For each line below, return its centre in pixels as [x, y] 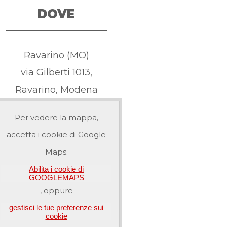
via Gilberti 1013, [56, 72]
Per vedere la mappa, [56, 117]
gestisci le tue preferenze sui [56, 207]
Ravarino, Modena [56, 89]
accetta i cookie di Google [56, 134]
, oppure [56, 190]
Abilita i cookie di [56, 169]
